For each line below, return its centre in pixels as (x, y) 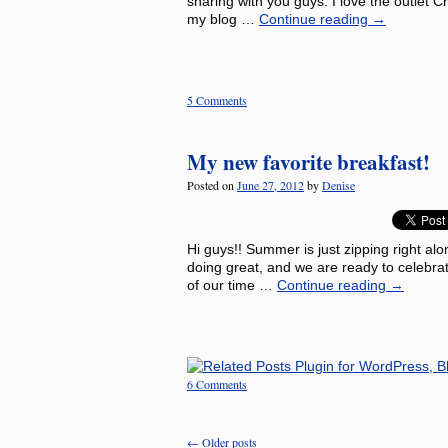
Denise (338, 185)
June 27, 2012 (270, 185)
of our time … (232, 285)
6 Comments (217, 384)
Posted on (210, 185)
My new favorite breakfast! (308, 162)
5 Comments (217, 100)
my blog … (223, 19)
